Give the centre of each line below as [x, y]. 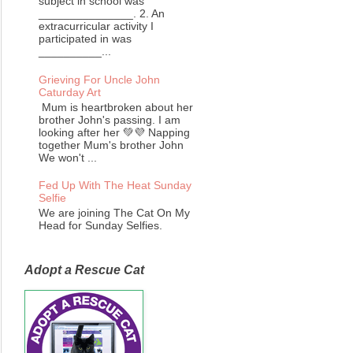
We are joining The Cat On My [114, 213]
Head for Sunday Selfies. [100, 226]
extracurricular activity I [96, 26]
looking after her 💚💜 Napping [114, 132]
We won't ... [67, 157]
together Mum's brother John [111, 145]
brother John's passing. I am [109, 119]
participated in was [85, 39]
